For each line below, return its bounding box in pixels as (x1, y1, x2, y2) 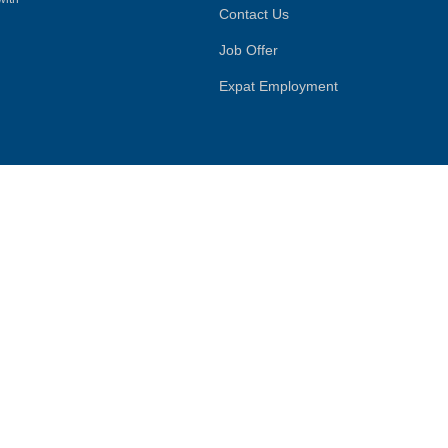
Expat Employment (219, 78, 338, 94)
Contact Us (219, 6, 289, 22)
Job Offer (219, 42, 278, 58)
